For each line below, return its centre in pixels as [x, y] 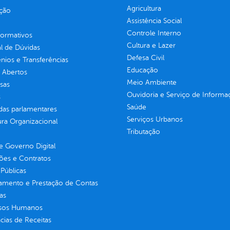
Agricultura [144, 8]
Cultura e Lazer [151, 45]
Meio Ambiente [151, 82]
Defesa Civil [145, 57]
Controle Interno [154, 33]
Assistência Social [154, 21]
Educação [142, 70]
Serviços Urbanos [155, 119]
